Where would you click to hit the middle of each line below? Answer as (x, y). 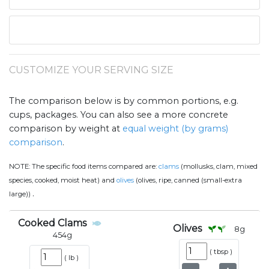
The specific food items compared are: (95, 167)
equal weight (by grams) (175, 129)
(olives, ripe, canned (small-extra (188, 180)
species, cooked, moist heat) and (63, 180)
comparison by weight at (66, 129)
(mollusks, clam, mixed (218, 167)
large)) (21, 194)
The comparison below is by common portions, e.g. (124, 101)
